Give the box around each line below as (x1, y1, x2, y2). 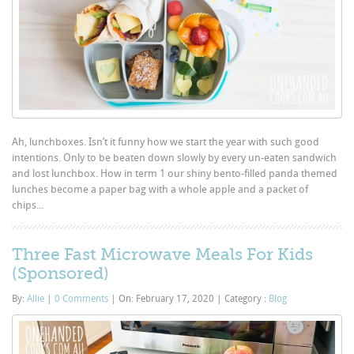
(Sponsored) (12, 263, 110, 283)
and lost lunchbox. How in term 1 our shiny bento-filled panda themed (12, 167, 338, 179)
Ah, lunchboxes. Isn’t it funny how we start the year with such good (12, 135, 320, 148)
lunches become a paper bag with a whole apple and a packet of (12, 183, 309, 195)
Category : (222, 292, 269, 304)
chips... (12, 198, 44, 211)
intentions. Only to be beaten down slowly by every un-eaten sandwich (12, 151, 337, 164)
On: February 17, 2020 (116, 292, 217, 304)
